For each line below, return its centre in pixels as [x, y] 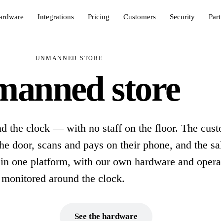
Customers [140, 17]
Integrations [56, 17]
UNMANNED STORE [69, 58]
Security [183, 17]
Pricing [99, 17]
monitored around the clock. [63, 179]
